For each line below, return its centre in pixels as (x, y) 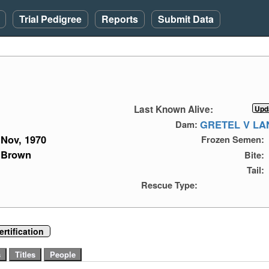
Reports (120, 19)
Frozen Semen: (232, 140)
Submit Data (186, 19)
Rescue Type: (169, 185)
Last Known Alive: (174, 110)
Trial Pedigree (50, 19)
